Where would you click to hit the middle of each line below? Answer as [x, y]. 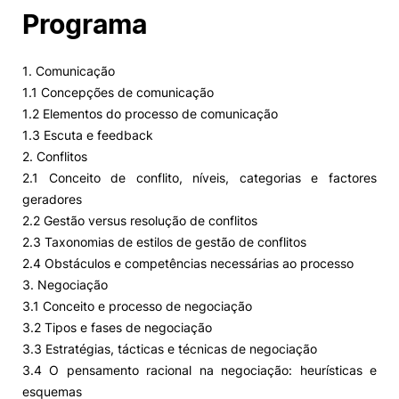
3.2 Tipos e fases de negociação [117, 327]
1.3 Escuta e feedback [88, 135]
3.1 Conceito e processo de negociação [137, 306]
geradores [52, 199]
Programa [85, 24]
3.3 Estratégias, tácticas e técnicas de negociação [170, 349]
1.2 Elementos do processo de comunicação [150, 114]
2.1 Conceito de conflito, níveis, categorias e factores [199, 178]
